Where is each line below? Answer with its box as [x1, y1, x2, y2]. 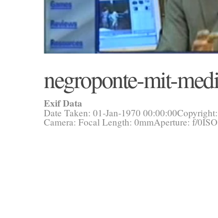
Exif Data [44, 96, 82, 110]
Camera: [44, 116, 78, 128]
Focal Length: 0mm [78, 116, 154, 128]
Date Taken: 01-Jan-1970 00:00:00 [44, 107, 177, 119]
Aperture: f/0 [154, 116, 202, 128]
